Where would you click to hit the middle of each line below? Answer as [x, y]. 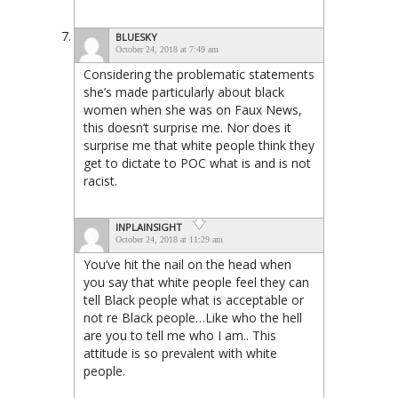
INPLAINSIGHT [149, 227]
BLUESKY [136, 36]
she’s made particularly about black [184, 92]
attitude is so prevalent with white [180, 353]
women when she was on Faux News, [193, 109]
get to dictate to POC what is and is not [197, 163]
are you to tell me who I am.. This [180, 335]
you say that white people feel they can [196, 282]
